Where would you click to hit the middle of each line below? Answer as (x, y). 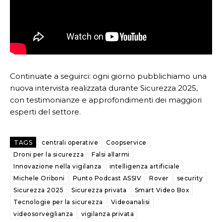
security (190, 178)
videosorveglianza (43, 214)
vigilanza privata (107, 214)
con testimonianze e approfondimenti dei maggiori (106, 100)
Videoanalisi (130, 202)
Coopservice (126, 142)
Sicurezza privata (99, 190)
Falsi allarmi (111, 154)
